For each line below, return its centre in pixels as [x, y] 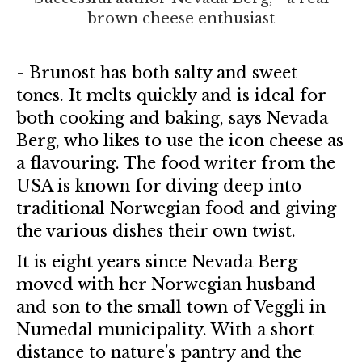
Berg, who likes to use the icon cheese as [180, 141]
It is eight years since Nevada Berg [157, 262]
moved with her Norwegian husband [166, 284]
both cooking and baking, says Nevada [172, 118]
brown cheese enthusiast [181, 19]
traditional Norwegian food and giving [176, 208]
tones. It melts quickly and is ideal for [171, 95]
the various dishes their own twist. [156, 231]
